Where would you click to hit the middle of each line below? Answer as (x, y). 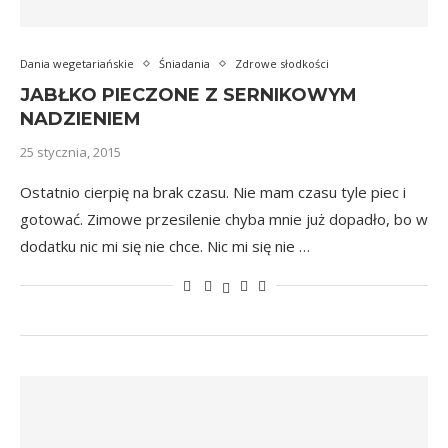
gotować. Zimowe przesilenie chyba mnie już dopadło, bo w (224, 219)
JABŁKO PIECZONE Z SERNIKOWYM (188, 95)
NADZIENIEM (80, 119)
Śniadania (184, 63)
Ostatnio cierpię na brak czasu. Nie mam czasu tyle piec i (213, 192)
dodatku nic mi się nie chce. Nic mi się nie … (165, 246)
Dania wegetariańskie (77, 63)
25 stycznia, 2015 (70, 152)
